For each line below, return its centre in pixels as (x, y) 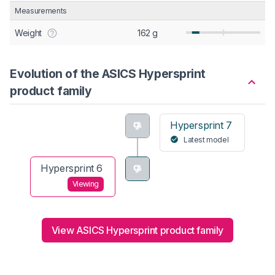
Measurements (41, 10)
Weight (28, 33)
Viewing (85, 184)
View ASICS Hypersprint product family (137, 230)
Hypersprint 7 (201, 125)
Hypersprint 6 (72, 168)
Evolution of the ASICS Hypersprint (108, 73)
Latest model (206, 139)
